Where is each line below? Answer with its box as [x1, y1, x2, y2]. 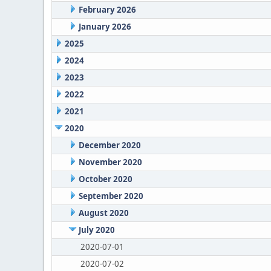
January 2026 [78, 21, 131, 32]
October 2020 [78, 174, 132, 184]
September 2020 [78, 191, 143, 201]
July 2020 [78, 224, 115, 235]
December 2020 [78, 140, 141, 151]
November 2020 [78, 157, 142, 168]
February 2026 [78, 4, 136, 15]
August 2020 [78, 207, 129, 218]
